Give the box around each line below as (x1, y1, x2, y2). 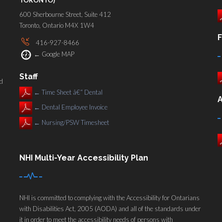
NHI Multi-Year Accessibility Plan (19, 153, 148, 163)
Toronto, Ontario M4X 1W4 (19, 21, 94, 29)
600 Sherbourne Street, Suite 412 (19, 10, 111, 18)
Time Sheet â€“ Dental (40, 88, 103, 96)
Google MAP (40, 50, 74, 58)
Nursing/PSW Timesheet (40, 118, 109, 126)
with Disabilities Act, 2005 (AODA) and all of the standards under (19, 205, 201, 213)
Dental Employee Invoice (40, 103, 108, 111)
